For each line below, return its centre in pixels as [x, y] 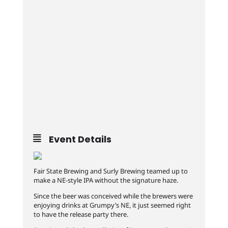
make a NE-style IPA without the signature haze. [106, 180]
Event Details [80, 139]
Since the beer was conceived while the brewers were [113, 196]
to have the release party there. [81, 214]
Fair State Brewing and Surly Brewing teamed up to [110, 171]
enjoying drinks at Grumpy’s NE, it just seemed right [112, 205]
